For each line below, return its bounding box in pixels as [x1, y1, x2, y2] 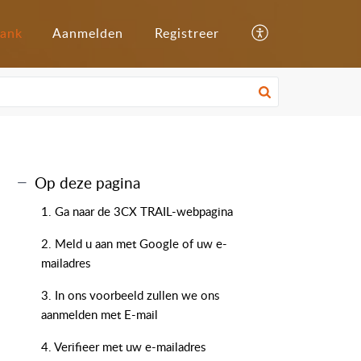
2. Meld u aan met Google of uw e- [41, 235, 227, 251]
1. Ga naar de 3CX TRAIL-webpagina [41, 203, 233, 219]
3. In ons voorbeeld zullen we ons [41, 287, 219, 303]
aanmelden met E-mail [41, 306, 158, 322]
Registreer [154, 24, 219, 43]
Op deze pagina [35, 172, 140, 193]
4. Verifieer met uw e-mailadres [41, 338, 205, 355]
